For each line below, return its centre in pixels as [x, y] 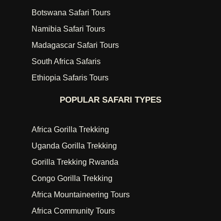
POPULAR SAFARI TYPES [110, 100]
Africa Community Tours [73, 211]
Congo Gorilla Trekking [72, 178]
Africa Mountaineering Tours [81, 195]
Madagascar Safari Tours [75, 45]
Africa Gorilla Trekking [70, 129]
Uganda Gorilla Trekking [74, 146]
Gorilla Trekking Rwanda [75, 162]
